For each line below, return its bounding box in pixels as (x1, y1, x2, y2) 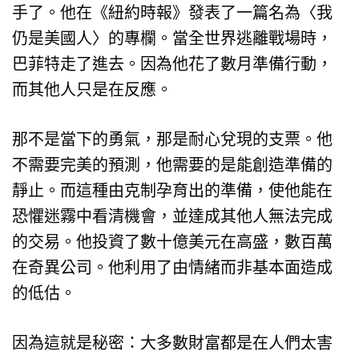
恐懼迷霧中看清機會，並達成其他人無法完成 (12, 207, 333, 225)
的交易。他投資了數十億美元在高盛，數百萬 (12, 232, 333, 251)
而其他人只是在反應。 (12, 80, 172, 99)
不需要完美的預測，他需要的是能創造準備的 (12, 155, 333, 174)
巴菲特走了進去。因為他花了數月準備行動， (12, 54, 333, 73)
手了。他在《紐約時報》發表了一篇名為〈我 (12, 3, 333, 22)
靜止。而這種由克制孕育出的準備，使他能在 (12, 181, 333, 200)
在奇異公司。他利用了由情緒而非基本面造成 (12, 258, 333, 276)
